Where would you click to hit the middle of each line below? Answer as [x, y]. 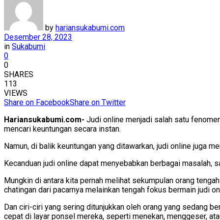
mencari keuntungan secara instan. [62, 129]
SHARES [19, 74]
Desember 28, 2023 [38, 37]
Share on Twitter [98, 102]
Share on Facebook [37, 102]
